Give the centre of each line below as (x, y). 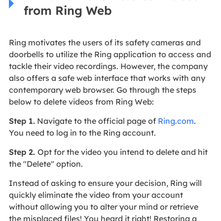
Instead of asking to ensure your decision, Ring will (105, 183)
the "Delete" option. (46, 164)
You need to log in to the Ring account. (82, 133)
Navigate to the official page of (96, 121)
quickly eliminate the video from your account (96, 195)
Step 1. (22, 121)
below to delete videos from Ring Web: (81, 102)
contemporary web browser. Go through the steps (102, 90)
